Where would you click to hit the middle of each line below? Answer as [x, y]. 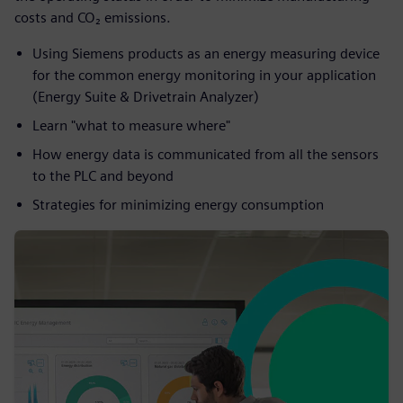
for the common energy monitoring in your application [204, 75]
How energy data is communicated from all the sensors [206, 154]
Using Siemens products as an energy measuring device [206, 54]
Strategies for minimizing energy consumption [178, 205]
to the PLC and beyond [103, 176]
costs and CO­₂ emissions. [93, 18]
